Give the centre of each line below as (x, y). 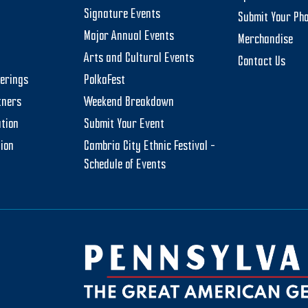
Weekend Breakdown (129, 103)
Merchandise (265, 40)
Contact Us (262, 62)
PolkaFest (104, 81)
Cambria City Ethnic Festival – (150, 147)
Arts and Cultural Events (139, 59)
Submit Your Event (124, 125)
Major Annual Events (129, 37)
